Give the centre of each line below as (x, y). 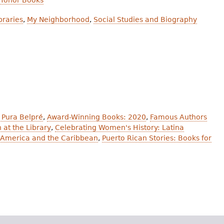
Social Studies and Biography (145, 20)
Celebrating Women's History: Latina (119, 128)
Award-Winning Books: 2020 (96, 117)
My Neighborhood (58, 20)
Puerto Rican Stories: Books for (157, 138)
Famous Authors (178, 117)
